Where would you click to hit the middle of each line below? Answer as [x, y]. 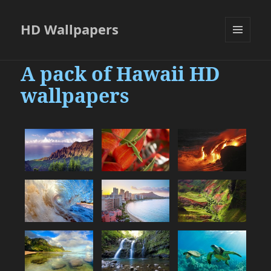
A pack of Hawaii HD [121, 74]
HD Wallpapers [70, 29]
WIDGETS [242, 68]
